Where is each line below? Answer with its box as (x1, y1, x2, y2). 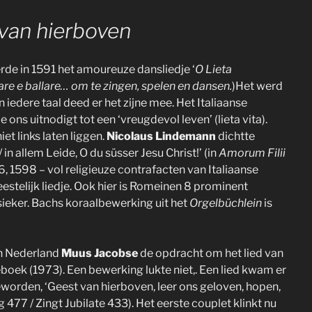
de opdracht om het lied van (140, 246, 283, 260)
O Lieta (195, 62, 232, 76)
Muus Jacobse (61, 246, 140, 260)
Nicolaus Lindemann (107, 129, 218, 143)
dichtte (218, 129, 255, 143)
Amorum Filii (219, 146, 286, 159)
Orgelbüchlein (189, 196, 264, 210)
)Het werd (232, 79, 283, 93)
